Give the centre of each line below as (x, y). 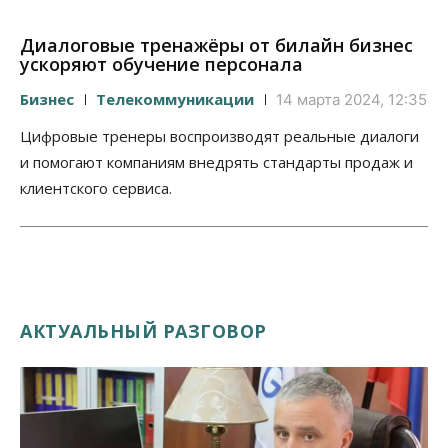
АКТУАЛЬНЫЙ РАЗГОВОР (143, 330)
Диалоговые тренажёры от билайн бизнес (216, 44)
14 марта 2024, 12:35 (351, 99)
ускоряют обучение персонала (161, 63)
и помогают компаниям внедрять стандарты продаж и (216, 161)
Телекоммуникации (175, 98)
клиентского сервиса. (96, 187)
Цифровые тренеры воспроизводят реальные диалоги (219, 135)
